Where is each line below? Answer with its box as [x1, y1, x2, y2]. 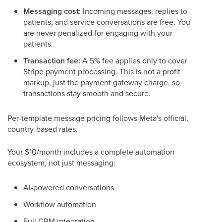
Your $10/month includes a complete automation [7, 146, 174, 157]
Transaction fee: [23, 55, 80, 66]
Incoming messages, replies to [81, 5, 187, 16]
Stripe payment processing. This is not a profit [23, 66, 180, 77]
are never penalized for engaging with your [23, 27, 172, 38]
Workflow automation [23, 199, 96, 210]
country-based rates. [7, 123, 78, 134]
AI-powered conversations [23, 182, 114, 193]
